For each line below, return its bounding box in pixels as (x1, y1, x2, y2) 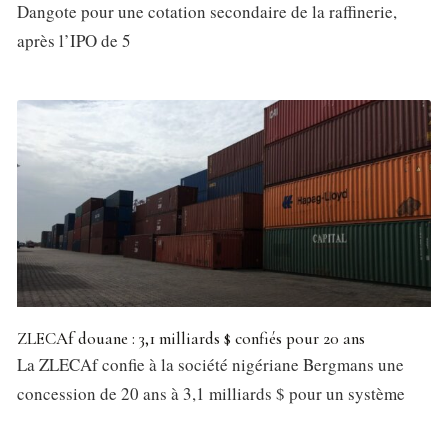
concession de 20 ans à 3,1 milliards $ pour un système (17, 382, 405, 406)
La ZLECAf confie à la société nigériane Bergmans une (17, 353, 404, 377)
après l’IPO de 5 (17, 29, 131, 53)
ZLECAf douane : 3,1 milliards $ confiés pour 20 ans (17, 328, 365, 350)
